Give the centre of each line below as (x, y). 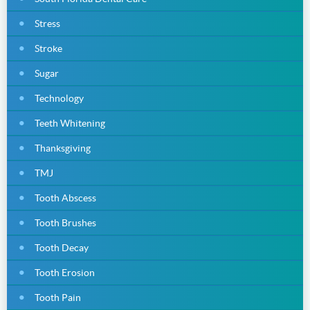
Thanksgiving (63, 148)
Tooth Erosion (65, 272)
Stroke (48, 48)
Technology (59, 98)
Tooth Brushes (65, 222)
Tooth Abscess (65, 198)
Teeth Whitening (70, 123)
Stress (47, 23)
